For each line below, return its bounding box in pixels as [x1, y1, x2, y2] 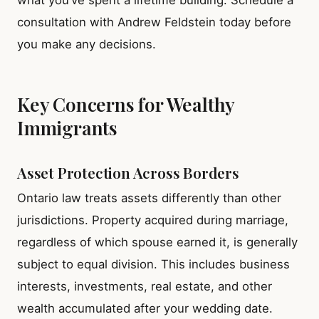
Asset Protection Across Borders [17, 162, 239, 182]
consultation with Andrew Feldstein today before [17, 14, 291, 29]
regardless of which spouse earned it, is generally [17, 235, 298, 249]
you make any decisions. [17, 36, 156, 51]
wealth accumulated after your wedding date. [17, 301, 273, 315]
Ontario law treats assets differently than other [17, 191, 281, 205]
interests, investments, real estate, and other [17, 279, 272, 293]
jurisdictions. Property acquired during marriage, [17, 213, 288, 227]
